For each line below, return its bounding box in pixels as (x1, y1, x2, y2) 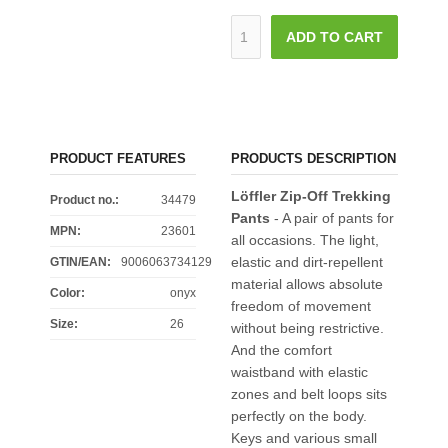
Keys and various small (230, 429, 377, 446)
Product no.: (50, 192, 119, 207)
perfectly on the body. (230, 407, 367, 424)
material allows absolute (230, 275, 383, 292)
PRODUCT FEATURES (50, 150, 186, 166)
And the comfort (230, 341, 332, 358)
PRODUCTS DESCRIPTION (230, 150, 396, 166)
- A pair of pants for (269, 209, 394, 226)
